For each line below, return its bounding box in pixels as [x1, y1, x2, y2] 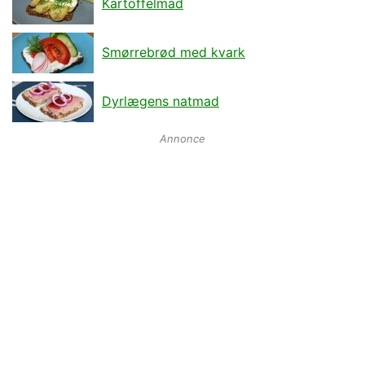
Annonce [160, 132, 205, 145]
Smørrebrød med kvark [102, 44, 245, 60]
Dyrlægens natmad [102, 93, 219, 109]
